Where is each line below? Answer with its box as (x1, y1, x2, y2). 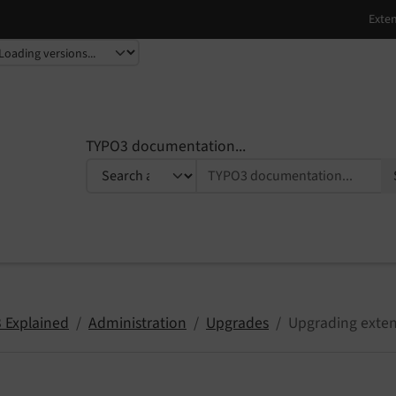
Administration (88, 311, 187, 334)
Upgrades (206, 311, 269, 334)
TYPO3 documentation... (86, 135, 246, 157)
